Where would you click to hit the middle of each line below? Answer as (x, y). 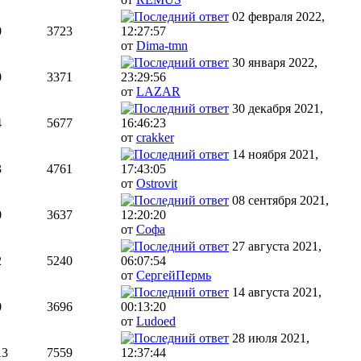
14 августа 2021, (277, 293)
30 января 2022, (275, 63)
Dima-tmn (162, 46)
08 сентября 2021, (280, 201)
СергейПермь (174, 276)
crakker (155, 138)
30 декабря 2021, (278, 109)
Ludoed (156, 322)
